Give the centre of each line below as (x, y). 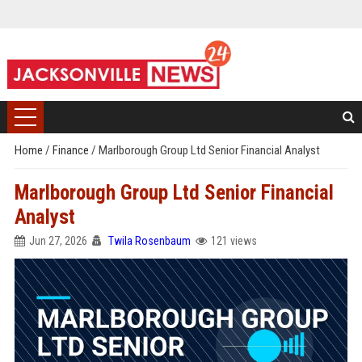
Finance (72, 150)
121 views (234, 241)
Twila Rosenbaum (149, 241)
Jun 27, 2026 (58, 241)
